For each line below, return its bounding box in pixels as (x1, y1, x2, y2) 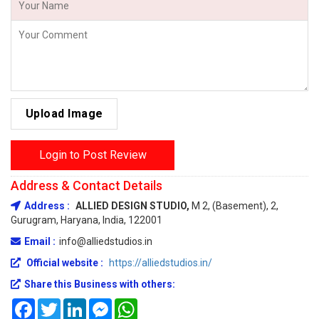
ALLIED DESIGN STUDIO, (75, 199, 192, 211)
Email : (24, 235, 56, 247)
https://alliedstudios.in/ (109, 256, 212, 268)
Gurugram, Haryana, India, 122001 (11, 214, 162, 226)
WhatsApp (137, 298, 184, 310)
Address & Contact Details (11, 177, 162, 193)
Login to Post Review (38, 147, 147, 162)
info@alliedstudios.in (59, 235, 152, 247)
